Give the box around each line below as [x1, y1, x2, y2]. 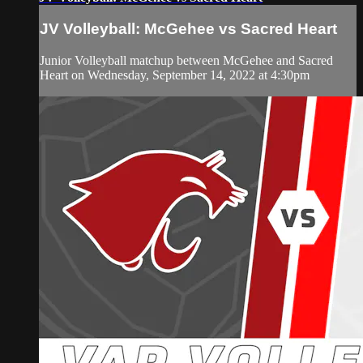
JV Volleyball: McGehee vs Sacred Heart [40, 20, 337, 38]
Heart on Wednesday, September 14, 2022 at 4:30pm [40, 67, 310, 82]
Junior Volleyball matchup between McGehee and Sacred [40, 53, 333, 67]
